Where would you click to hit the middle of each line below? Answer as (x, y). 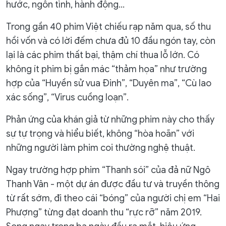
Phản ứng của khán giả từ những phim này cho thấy (110, 120)
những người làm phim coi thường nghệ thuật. (101, 148)
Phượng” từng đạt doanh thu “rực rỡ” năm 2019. (104, 212)
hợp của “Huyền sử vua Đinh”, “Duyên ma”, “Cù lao (109, 83)
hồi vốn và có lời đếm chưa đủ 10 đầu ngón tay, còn (111, 41)
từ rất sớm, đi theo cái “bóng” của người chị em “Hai (113, 198)
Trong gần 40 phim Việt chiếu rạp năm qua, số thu (108, 27)
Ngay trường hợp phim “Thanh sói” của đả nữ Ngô (108, 170)
